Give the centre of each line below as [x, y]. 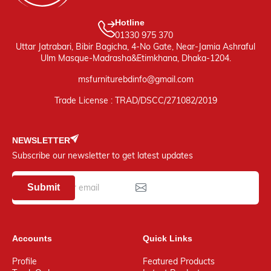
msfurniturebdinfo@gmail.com [135, 80]
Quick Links [168, 238]
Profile [24, 261]
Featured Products [179, 261]
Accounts [32, 238]
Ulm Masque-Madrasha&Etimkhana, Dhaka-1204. [135, 58]
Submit [44, 188]
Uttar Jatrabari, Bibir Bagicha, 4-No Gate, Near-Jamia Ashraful [135, 47]
